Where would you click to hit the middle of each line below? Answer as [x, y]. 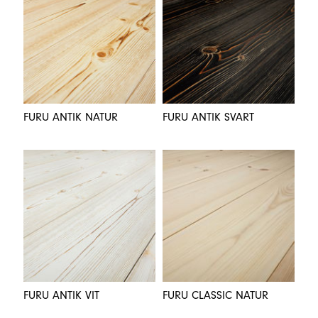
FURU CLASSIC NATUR [215, 296]
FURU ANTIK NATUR [71, 117]
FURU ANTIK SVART [208, 117]
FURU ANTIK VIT [61, 296]
